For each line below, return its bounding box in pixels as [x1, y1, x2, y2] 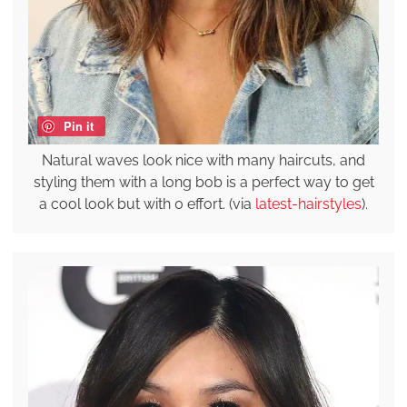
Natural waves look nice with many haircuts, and [42, 152, 365, 170]
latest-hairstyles [255, 195, 362, 213]
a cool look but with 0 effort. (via [39, 195, 255, 213]
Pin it [63, 117, 94, 135]
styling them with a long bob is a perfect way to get [33, 174, 374, 192]
